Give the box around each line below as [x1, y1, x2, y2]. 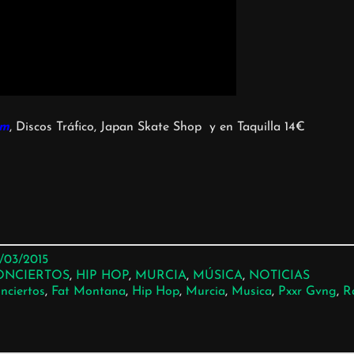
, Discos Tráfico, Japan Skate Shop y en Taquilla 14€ [9, 121, 305, 134]
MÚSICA [192, 269, 243, 283]
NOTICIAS [248, 269, 310, 283]
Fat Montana [51, 285, 126, 299]
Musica [231, 285, 272, 299]
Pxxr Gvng [277, 285, 337, 299]
